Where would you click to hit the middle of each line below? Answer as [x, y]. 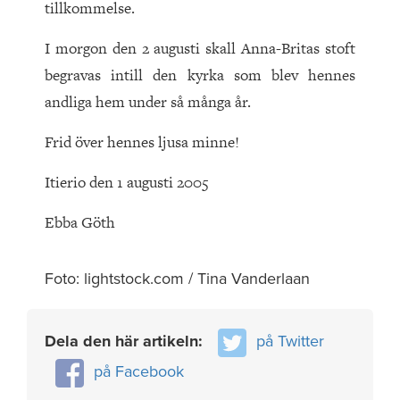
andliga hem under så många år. [148, 102]
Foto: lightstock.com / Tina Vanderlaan [177, 279]
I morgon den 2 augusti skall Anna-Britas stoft [200, 49]
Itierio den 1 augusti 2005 [127, 183]
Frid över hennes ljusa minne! [142, 142]
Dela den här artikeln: [126, 342]
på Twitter [290, 342]
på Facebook [139, 371]
